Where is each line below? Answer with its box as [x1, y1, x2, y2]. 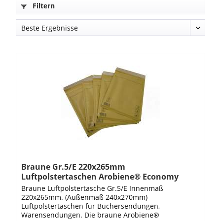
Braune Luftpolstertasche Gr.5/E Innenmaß [21, 184, 164, 193]
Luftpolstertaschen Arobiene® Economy [21, 171, 179, 183]
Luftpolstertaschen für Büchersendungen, [21, 201, 160, 211]
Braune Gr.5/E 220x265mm [21, 161, 126, 173]
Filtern [31, 1, 55, 10]
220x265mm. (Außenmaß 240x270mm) [21, 192, 148, 202]
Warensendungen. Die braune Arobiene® [21, 210, 160, 220]
